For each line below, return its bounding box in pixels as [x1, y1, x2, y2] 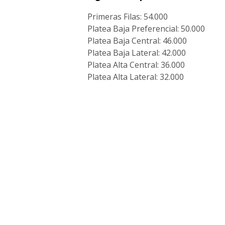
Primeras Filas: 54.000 [87, 11, 168, 22]
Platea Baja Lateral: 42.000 [87, 47, 186, 58]
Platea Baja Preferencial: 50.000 [87, 23, 205, 34]
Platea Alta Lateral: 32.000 [87, 71, 184, 82]
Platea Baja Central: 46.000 [87, 35, 187, 46]
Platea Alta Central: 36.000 [87, 59, 185, 70]
